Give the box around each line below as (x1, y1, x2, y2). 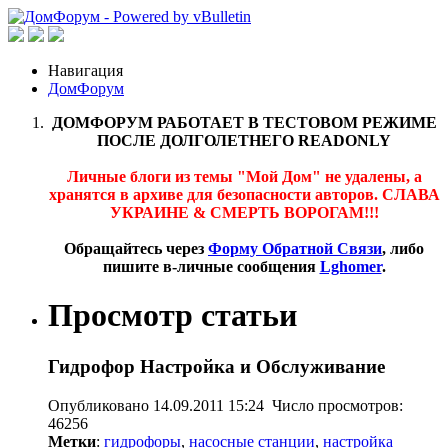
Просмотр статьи (48, 297, 297, 334)
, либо (382, 240, 424, 257)
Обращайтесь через (64, 240, 208, 257)
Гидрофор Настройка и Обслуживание (48, 355, 385, 377)
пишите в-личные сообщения (102, 258, 320, 275)
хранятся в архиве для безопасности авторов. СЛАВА (48, 186, 440, 203)
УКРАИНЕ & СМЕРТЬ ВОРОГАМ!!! (109, 204, 379, 221)
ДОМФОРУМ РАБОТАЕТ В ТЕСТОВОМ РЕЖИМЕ (51, 114, 437, 131)
